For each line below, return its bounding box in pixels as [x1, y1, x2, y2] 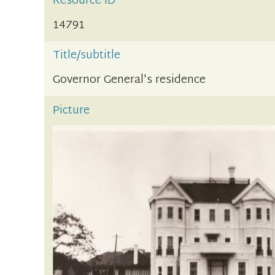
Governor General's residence [53, 70, 206, 91]
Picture [53, 100, 90, 121]
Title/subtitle [53, 45, 121, 66]
